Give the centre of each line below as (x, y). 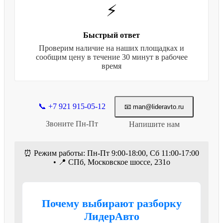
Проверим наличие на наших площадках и (111, 48)
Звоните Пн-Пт (72, 124)
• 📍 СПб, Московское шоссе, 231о (111, 162)
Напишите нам (154, 124)
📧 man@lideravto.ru (154, 107)
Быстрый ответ (111, 35)
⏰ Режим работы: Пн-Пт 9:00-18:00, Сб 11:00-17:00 (111, 153)
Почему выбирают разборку (111, 203)
